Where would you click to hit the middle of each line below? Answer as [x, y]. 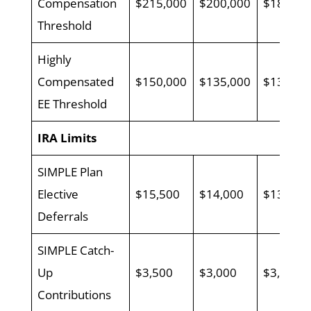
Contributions [75, 294]
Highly [55, 59]
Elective [58, 194]
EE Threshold [73, 103]
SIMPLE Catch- [76, 250]
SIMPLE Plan [70, 171]
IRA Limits [67, 137]
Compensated [76, 81]
